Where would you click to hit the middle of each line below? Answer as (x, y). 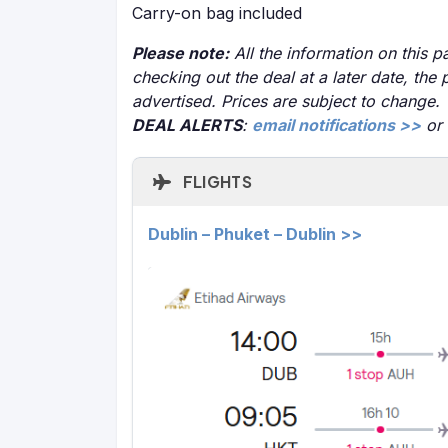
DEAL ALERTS (187, 125)
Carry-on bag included (217, 13)
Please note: (180, 53)
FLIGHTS (215, 181)
